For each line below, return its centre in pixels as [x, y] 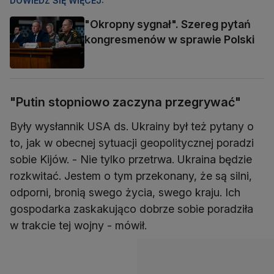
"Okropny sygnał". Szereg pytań [168, 24]
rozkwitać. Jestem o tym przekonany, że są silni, [131, 176]
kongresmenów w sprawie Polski [169, 40]
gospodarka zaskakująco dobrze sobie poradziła [131, 209]
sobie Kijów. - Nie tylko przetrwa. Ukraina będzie [131, 159]
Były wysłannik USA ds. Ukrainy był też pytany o [132, 126]
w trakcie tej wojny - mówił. [78, 225]
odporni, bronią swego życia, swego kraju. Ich [125, 192]
